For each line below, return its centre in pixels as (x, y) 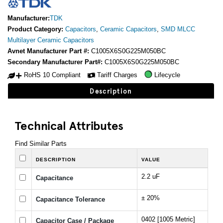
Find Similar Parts (41, 144)
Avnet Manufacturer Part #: (49, 51)
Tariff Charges (117, 75)
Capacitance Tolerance (70, 200)
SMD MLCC (178, 29)
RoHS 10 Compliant (52, 75)
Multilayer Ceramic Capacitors (51, 40)
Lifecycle (167, 75)
